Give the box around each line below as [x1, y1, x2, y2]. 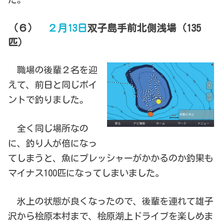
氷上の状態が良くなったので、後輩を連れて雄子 [8, 197, 214, 206]
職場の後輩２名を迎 [8, 65, 98, 75]
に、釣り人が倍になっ [8, 138, 98, 148]
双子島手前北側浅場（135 [87, 23, 202, 33]
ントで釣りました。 [8, 95, 89, 105]
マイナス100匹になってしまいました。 [8, 168, 165, 177]
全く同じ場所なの [8, 123, 89, 133]
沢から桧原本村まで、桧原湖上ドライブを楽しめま [8, 212, 214, 221]
